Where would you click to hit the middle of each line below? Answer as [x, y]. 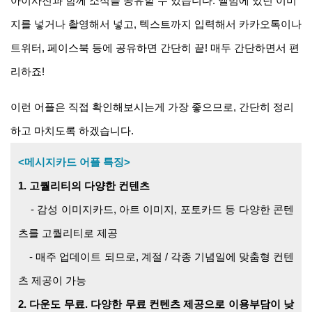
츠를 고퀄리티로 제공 [68, 233]
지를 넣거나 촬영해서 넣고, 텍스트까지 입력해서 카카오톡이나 [156, 24]
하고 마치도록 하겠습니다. [72, 131]
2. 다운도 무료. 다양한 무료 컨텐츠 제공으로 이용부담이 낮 [156, 304]
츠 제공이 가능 [52, 281]
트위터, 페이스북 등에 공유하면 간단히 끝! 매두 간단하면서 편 [155, 48]
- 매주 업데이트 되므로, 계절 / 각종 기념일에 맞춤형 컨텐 [156, 257]
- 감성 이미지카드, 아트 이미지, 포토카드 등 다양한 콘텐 [156, 210]
